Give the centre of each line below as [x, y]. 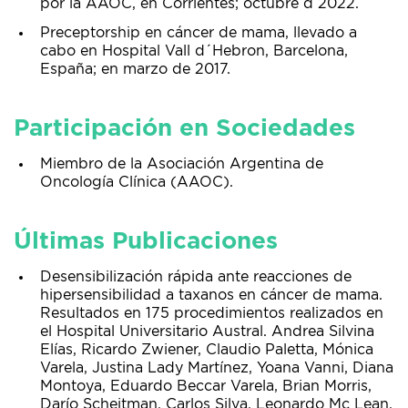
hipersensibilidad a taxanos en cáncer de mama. [211, 295]
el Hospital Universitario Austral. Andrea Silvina [207, 331]
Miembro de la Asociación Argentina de [182, 164]
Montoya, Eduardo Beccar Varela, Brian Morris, [206, 386]
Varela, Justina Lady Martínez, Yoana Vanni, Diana [217, 368]
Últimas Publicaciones [146, 241]
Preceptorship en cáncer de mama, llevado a [199, 33]
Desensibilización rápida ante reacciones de [196, 277]
